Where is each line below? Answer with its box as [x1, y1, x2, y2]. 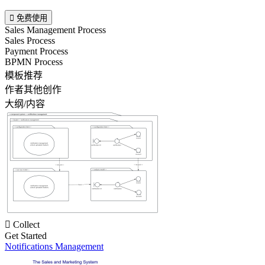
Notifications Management [5, 241, 104, 251]
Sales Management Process [5, 24, 106, 35]
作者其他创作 [5, 84, 62, 95]
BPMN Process [5, 56, 63, 67]
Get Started [5, 230, 47, 241]
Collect [13, 219, 40, 230]
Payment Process [5, 46, 68, 56]
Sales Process [5, 35, 55, 46]
